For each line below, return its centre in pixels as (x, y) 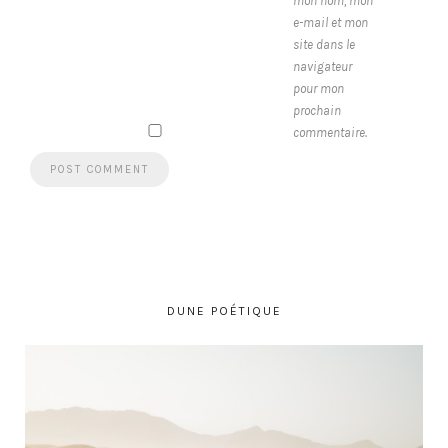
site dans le (324, 45)
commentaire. (330, 133)
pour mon (318, 89)
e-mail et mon (330, 23)
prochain (317, 111)
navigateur (322, 67)
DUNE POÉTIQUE (224, 311)
